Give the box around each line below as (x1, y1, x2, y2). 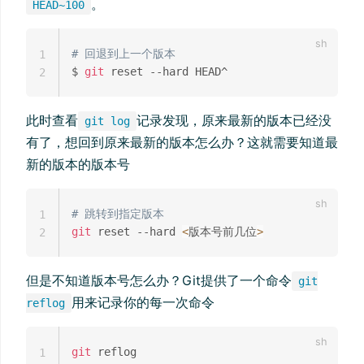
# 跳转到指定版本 (71, 207, 164, 221)
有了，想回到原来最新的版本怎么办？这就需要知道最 (26, 134, 338, 151)
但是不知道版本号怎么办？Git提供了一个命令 (26, 272, 292, 289)
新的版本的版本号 (26, 156, 130, 173)
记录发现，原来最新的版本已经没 (136, 112, 331, 129)
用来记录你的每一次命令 (71, 294, 214, 311)
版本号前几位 (188, 225, 257, 239)
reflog (26, 297, 65, 310)
